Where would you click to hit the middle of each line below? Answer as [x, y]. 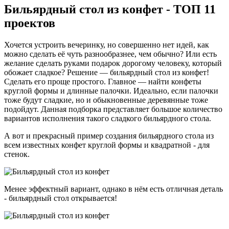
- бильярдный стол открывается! [62, 198]
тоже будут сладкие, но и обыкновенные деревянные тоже [106, 100]
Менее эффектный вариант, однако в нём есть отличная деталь [113, 189]
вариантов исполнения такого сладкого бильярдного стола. [109, 118]
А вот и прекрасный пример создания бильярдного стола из [109, 135]
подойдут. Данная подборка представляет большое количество [113, 109]
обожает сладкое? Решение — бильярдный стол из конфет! [107, 72]
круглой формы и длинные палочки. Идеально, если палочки [111, 90]
